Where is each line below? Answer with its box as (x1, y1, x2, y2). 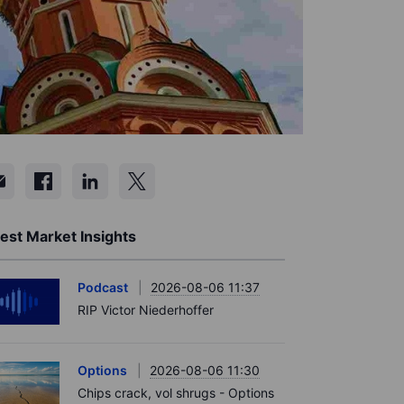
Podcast (78, 280, 128, 295)
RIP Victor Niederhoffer (78, 302, 214, 317)
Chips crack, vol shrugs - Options (78, 384, 274, 400)
